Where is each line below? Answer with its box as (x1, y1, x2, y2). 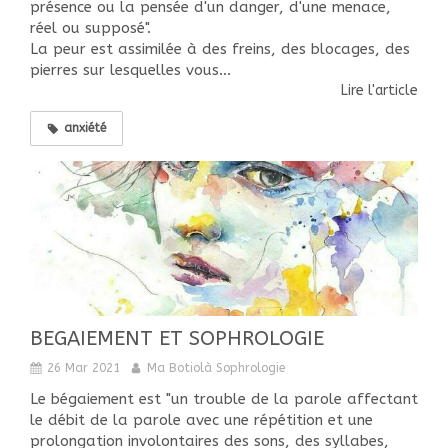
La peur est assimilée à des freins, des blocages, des (30, 39, 410, 58)
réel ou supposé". (30, 18, 156, 37)
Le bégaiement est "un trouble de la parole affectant (30, 389, 418, 408)
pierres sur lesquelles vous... (30, 60, 231, 79)
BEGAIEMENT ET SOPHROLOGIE (30, 326, 324, 350)
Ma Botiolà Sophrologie (147, 360, 285, 375)
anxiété (64, 120, 106, 135)
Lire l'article (341, 81, 418, 99)
